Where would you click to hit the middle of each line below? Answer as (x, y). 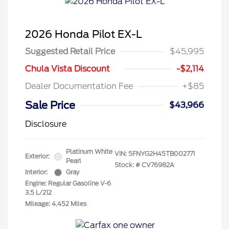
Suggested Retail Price (70, 52)
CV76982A (158, 165)
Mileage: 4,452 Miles (56, 204)
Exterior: (37, 156)
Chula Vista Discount (67, 69)
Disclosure (46, 124)
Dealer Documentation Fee (79, 86)
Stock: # (127, 165)
